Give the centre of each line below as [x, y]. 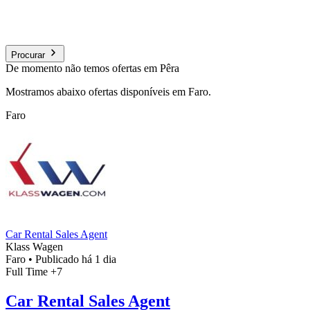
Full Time [28, 271]
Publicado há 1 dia [76, 259]
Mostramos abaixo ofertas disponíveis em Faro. [108, 91]
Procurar [28, 55]
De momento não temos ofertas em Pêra [92, 68]
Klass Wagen [34, 246]
